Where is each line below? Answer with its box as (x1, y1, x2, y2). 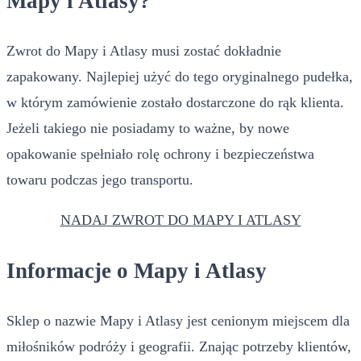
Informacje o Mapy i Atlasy (6, 258, 267, 283)
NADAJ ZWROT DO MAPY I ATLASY (60, 212, 301, 229)
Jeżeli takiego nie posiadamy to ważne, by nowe (6, 120, 289, 137)
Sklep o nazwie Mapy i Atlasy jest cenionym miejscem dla (6, 313, 350, 330)
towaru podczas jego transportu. (6, 172, 193, 189)
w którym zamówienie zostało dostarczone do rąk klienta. (6, 94, 344, 111)
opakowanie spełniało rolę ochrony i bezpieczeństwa (6, 146, 314, 163)
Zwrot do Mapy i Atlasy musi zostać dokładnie (6, 43, 281, 60)
